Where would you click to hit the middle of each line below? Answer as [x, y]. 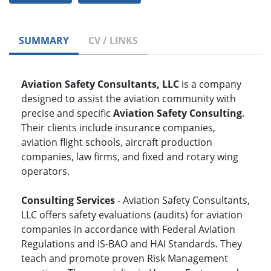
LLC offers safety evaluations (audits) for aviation [132, 215]
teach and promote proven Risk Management [125, 259]
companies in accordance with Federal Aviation [128, 230]
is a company [210, 84]
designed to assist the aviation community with [129, 99]
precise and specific [67, 113]
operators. [45, 171]
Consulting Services [68, 201]
